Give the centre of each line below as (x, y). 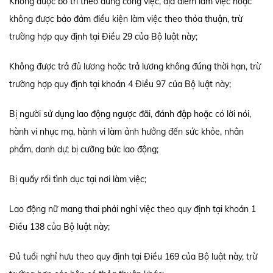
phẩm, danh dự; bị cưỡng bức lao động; (84, 149)
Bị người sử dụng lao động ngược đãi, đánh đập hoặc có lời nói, (130, 114)
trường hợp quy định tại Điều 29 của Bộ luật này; (103, 37)
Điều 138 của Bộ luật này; (59, 227)
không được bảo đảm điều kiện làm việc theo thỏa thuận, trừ (126, 19)
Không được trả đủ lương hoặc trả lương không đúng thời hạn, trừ (135, 66)
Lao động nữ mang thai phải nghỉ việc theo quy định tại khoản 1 (133, 209)
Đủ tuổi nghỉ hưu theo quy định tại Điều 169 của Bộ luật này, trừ (133, 257)
